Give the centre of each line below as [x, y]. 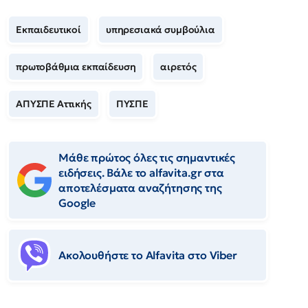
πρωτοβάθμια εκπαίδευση [76, 66]
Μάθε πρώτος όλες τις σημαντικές [147, 157]
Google [77, 202]
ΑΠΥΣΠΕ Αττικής [54, 103]
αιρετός [178, 66]
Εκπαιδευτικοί [48, 29]
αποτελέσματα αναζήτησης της [140, 187]
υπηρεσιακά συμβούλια [160, 29]
